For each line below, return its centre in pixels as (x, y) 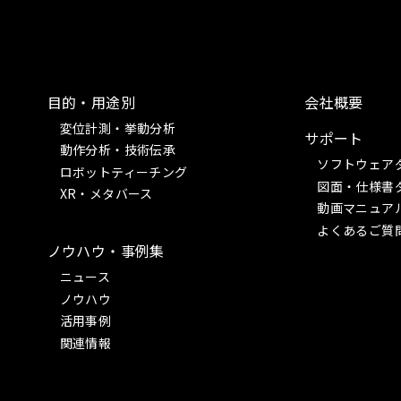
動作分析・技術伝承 (118, 150)
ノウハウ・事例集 (106, 251)
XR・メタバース (106, 194)
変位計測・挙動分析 (118, 128)
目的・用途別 (91, 102)
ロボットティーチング (124, 171)
